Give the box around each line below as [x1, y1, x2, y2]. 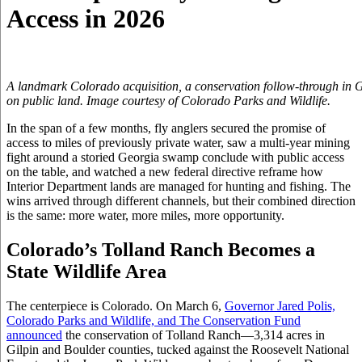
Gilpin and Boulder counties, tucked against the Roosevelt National [6, 342, 349, 356]
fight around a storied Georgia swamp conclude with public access [6, 149, 344, 164]
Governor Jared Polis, [225, 298, 335, 313]
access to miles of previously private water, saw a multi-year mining [6, 135, 350, 149]
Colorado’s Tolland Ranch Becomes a [6, 238, 315, 260]
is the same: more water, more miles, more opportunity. [6, 208, 284, 222]
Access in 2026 [6, 4, 165, 34]
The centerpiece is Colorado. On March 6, [6, 298, 225, 313]
